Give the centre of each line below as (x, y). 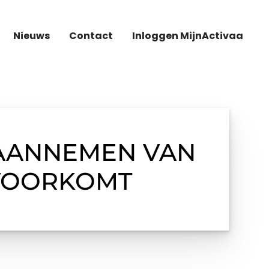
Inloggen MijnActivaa (188, 36)
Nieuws (32, 36)
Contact (91, 36)
